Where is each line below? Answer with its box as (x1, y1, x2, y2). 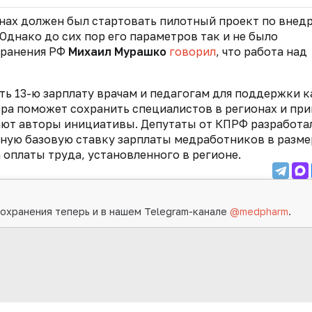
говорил (169, 45, 216, 59)
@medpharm (230, 205, 289, 217)
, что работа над (216, 45, 307, 59)
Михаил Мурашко (68, 45, 166, 59)
